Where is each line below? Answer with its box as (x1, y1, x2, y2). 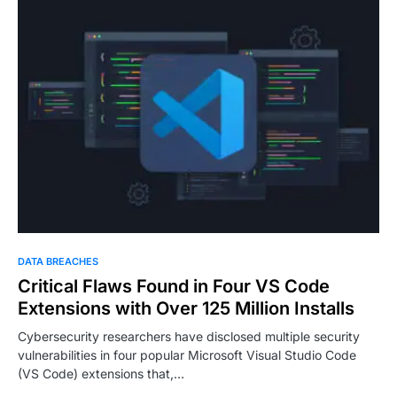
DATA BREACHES (18, 255, 98, 269)
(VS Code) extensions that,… (18, 366, 184, 382)
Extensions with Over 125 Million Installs (18, 298, 354, 320)
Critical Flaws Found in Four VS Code (18, 276, 330, 298)
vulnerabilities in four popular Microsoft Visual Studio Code (18, 347, 356, 363)
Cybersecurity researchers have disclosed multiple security (18, 329, 360, 345)
